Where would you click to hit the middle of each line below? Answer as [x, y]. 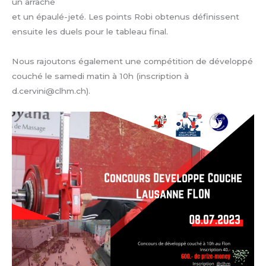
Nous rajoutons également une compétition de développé [132, 61]
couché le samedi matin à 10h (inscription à [100, 76]
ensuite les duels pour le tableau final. [90, 32]
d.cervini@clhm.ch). [51, 91]
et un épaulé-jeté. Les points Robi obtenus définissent [126, 17]
